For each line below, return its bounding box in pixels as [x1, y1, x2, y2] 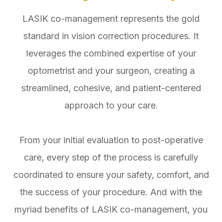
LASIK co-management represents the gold [22, 13, 200, 24]
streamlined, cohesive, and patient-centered [21, 82, 201, 93]
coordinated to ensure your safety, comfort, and [13, 169, 209, 180]
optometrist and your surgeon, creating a [27, 65, 195, 76]
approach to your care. [64, 100, 158, 111]
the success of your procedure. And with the [20, 186, 202, 197]
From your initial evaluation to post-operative [19, 134, 203, 145]
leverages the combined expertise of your [26, 48, 196, 58]
